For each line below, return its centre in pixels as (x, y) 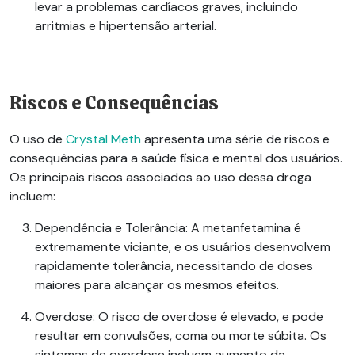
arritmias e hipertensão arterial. (126, 26)
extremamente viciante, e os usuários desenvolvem (183, 247)
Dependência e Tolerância (110, 228)
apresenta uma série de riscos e (235, 139)
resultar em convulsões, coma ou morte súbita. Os (181, 336)
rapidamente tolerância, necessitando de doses (174, 266)
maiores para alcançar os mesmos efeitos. (157, 285)
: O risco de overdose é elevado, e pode (208, 317)
